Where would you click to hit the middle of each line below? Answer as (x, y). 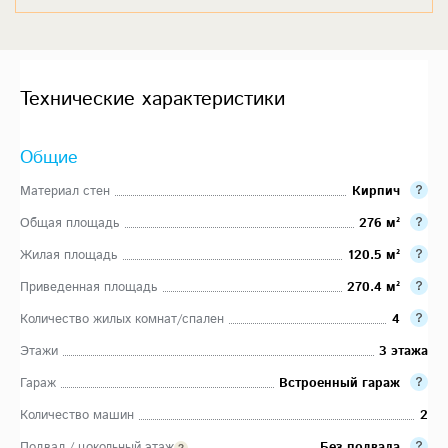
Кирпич (376, 191)
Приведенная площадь (88, 287)
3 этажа (403, 351)
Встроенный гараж (339, 383)
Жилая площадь (68, 255)
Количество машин (77, 415)
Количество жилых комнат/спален (122, 319)
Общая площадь (69, 223)
